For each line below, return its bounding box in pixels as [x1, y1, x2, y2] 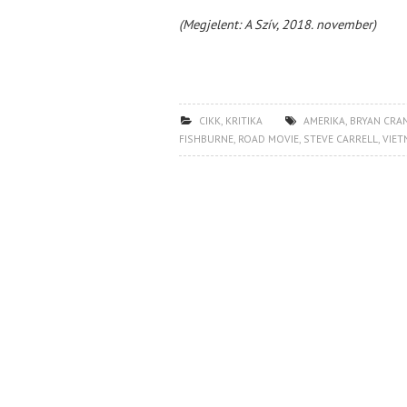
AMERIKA [303, 114, 345, 127]
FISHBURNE [179, 132, 233, 145]
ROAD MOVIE [238, 132, 299, 145]
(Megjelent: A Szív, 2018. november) [179, 15, 376, 33]
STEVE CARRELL [303, 132, 378, 145]
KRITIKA [224, 114, 263, 127]
